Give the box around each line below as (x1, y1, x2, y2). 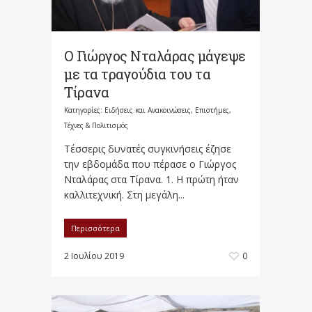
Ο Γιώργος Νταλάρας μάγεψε (64, 47, 246, 65)
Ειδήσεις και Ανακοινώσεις (104, 105, 191, 116)
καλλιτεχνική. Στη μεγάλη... (64, 188, 185, 202)
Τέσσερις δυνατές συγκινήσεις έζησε (64, 142, 231, 156)
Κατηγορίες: (64, 105, 104, 116)
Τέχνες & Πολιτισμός (64, 120, 128, 131)
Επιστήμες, (195, 105, 231, 116)
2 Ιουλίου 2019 (64, 250, 124, 263)
